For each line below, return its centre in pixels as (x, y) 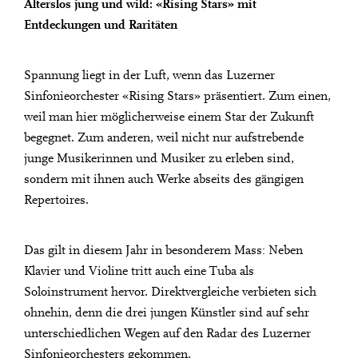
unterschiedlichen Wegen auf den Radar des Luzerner (167, 334)
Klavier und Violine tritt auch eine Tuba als (139, 272)
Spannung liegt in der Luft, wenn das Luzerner (149, 76)
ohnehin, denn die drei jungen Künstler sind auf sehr (167, 314)
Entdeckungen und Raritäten (101, 26)
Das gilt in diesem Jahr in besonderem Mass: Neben (163, 251)
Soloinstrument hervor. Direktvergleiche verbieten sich (170, 293)
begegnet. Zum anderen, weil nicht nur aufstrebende (164, 139)
